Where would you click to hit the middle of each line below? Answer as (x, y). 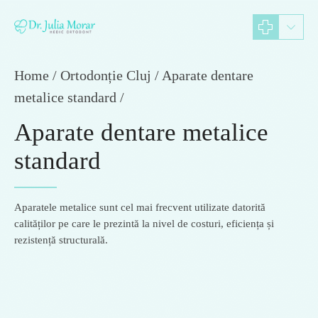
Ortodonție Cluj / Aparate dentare (157, 75)
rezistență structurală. (61, 240)
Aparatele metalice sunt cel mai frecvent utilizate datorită (140, 207)
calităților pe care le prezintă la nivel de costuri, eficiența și (144, 224)
